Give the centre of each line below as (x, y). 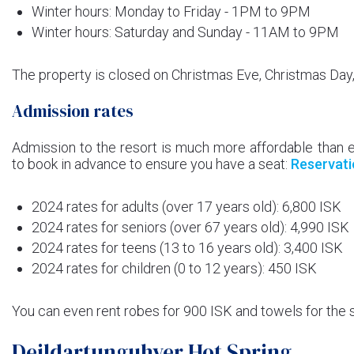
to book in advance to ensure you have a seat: (151, 164)
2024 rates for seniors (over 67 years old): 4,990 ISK (190, 228)
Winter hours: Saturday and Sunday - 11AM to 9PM (185, 32)
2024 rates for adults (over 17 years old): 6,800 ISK (186, 207)
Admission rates (73, 111)
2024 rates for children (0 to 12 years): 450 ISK (174, 269)
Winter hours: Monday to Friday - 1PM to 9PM (171, 12)
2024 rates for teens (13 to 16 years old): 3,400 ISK (187, 248)
